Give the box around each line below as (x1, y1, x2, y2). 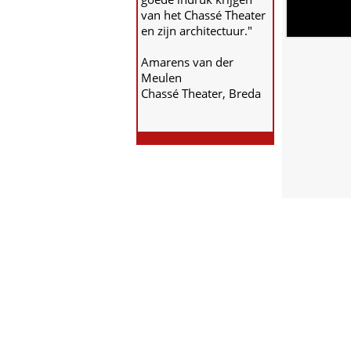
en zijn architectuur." (141, 23, 252, 38)
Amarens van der (141, 54, 233, 70)
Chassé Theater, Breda (141, 85, 261, 101)
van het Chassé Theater (141, 7, 266, 23)
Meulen (141, 70, 182, 85)
